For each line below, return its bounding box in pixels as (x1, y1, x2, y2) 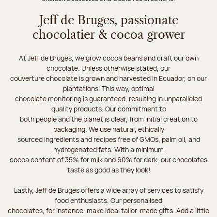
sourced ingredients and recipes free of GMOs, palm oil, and (17, 134, 200, 144)
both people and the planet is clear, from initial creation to (19, 114, 198, 124)
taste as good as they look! (67, 165, 150, 174)
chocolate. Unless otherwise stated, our (46, 63, 170, 73)
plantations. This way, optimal (62, 83, 155, 93)
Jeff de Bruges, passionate (39, 15, 178, 27)
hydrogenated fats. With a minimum (53, 144, 164, 154)
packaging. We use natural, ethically (53, 124, 164, 134)
